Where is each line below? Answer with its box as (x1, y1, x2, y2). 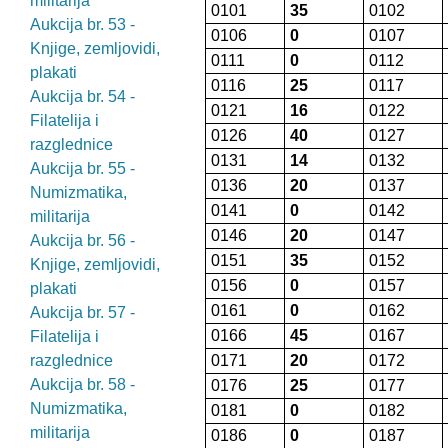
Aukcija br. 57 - (30, 304, 135, 321)
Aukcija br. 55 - (30, 160, 135, 177)
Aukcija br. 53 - (30, 16, 135, 33)
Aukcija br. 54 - (30, 88, 135, 105)
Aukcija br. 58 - (30, 376, 135, 393)
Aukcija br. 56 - (30, 232, 135, 249)
